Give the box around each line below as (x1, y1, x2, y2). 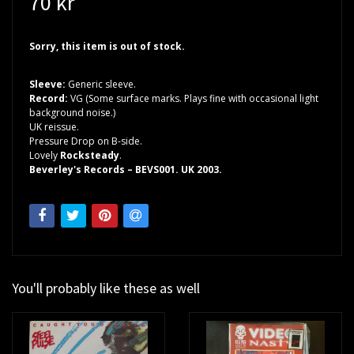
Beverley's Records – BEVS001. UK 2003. (29, 163, 224, 177)
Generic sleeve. (68, 77, 136, 92)
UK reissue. (29, 120, 79, 134)
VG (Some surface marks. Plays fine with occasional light (70, 92, 318, 106)
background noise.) (29, 106, 115, 120)
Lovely (29, 149, 60, 163)
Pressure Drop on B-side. (29, 134, 142, 149)
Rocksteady (60, 149, 119, 163)
